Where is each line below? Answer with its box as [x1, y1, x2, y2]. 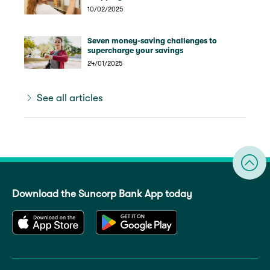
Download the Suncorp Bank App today [12, 188, 192, 200]
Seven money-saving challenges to [87, 36, 217, 46]
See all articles [36, 92, 103, 104]
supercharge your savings [87, 46, 183, 55]
